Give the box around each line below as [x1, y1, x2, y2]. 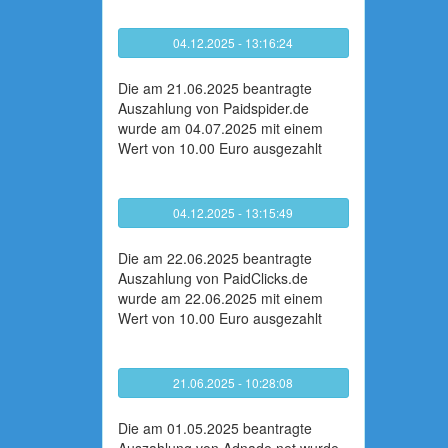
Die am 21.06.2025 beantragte [118, 78, 312, 98]
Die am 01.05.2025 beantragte [118, 418, 312, 438]
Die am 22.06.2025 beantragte [118, 248, 312, 268]
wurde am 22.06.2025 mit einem [118, 288, 323, 308]
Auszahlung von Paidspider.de [118, 98, 309, 118]
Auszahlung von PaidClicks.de [118, 268, 308, 288]
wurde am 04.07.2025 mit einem [118, 118, 323, 138]
